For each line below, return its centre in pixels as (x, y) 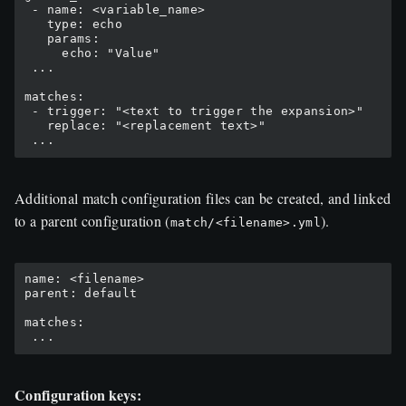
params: (35, 38)
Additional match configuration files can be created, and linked (203, 198)
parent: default (81, 294)
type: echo (35, 24)
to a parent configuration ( (92, 220)
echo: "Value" (43, 53)
